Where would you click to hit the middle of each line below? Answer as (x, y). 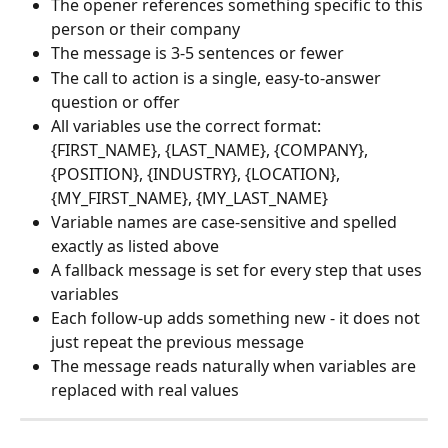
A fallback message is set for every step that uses (238, 269)
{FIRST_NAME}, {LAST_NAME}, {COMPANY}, (211, 149)
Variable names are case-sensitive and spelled (226, 221)
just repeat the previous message (177, 341)
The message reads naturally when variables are (235, 365)
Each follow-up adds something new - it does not (237, 317)
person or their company (145, 29)
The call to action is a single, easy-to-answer (218, 77)
